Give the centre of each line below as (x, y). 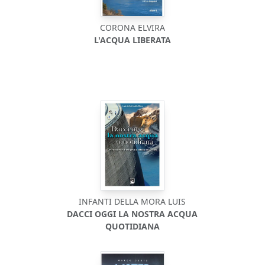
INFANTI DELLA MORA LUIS (132, 201)
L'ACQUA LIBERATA (132, 40)
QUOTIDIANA (132, 226)
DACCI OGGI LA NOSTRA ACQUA (132, 214)
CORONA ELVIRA (132, 28)
